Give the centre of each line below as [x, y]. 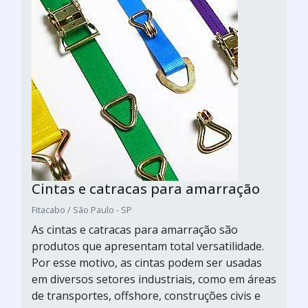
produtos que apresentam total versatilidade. [148, 246]
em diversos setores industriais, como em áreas [154, 279]
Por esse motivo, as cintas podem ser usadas [147, 262]
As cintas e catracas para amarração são [135, 229]
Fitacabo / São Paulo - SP [82, 209]
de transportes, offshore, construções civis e [146, 295]
